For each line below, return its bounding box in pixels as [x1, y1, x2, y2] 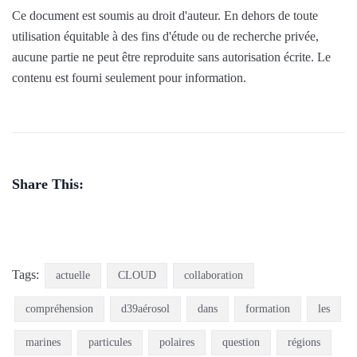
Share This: [12, 175, 84, 192]
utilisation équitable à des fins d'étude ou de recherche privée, [12, 29, 319, 43]
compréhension [25, 302, 93, 315]
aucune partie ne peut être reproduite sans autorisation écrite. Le [12, 49, 331, 64]
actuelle [56, 269, 90, 281]
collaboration [184, 269, 243, 281]
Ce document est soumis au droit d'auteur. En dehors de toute [12, 8, 318, 22]
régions [288, 335, 320, 348]
